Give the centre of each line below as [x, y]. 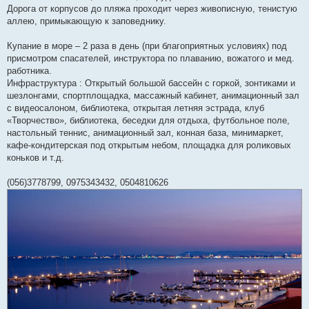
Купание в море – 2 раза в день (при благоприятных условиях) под [147, 46]
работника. [29, 71]
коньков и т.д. [36, 158]
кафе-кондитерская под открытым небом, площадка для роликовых [149, 146]
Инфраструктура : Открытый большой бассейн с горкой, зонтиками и [151, 83]
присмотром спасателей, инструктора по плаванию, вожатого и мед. [151, 59]
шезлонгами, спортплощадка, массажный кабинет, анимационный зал [153, 96]
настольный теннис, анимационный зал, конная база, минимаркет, [145, 133]
